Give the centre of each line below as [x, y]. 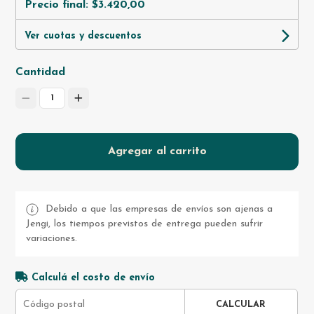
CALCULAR [241, 305]
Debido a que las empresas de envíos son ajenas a [158, 210]
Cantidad [41, 73]
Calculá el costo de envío [92, 278]
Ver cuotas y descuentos [83, 36]
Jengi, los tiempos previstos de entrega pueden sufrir [145, 224]
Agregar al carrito [157, 152]
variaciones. [52, 239]
